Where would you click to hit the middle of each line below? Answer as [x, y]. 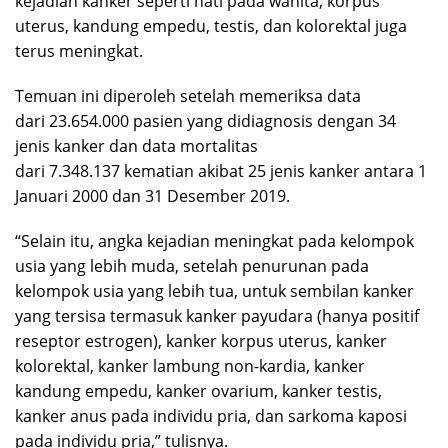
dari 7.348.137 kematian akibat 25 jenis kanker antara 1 [221, 170]
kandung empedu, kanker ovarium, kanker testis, [198, 390]
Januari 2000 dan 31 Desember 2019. [152, 195]
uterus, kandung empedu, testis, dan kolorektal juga [211, 25]
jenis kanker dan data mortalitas [136, 145]
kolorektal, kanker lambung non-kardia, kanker [190, 365]
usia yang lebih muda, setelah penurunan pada [192, 265]
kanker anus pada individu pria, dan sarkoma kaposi [211, 415]
